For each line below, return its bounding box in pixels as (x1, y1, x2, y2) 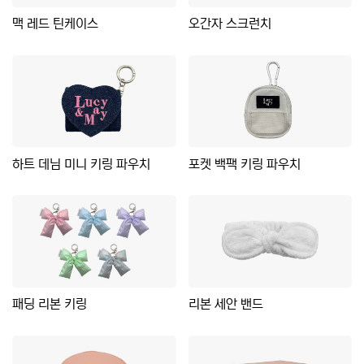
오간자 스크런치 (188, 16, 271, 32)
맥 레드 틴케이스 (12, 16, 98, 32)
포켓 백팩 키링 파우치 (188, 156, 301, 171)
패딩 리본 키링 (12, 297, 87, 312)
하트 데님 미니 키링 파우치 (12, 156, 150, 171)
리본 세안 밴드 (188, 297, 263, 312)
